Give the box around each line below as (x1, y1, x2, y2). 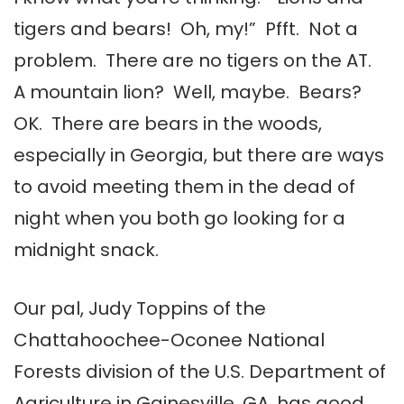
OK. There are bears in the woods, (14, 111, 322, 137)
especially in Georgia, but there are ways (14, 142, 384, 169)
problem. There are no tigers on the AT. (14, 48, 376, 74)
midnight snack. (14, 237, 159, 263)
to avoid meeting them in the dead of (14, 174, 355, 200)
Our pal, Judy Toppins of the (14, 296, 266, 322)
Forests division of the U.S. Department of (14, 359, 386, 385)
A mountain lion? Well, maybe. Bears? (14, 79, 366, 106)
